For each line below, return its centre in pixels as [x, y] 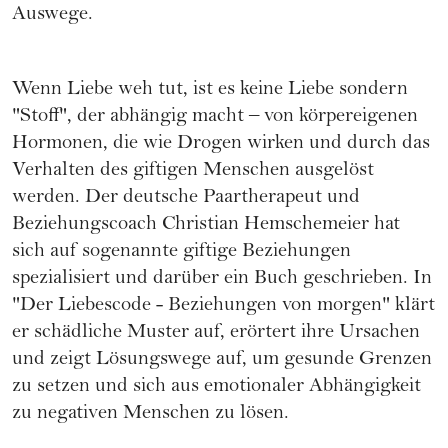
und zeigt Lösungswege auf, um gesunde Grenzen [222, 360]
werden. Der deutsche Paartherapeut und [186, 198]
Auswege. [52, 15]
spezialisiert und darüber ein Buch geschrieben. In [222, 279]
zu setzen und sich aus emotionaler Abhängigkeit [216, 387]
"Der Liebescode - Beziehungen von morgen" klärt [223, 306]
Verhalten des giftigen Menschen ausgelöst [193, 171]
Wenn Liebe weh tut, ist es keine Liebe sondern [210, 90]
